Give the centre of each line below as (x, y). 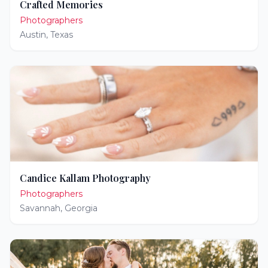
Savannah (40, 208)
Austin (33, 35)
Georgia (81, 208)
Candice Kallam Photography (85, 178)
